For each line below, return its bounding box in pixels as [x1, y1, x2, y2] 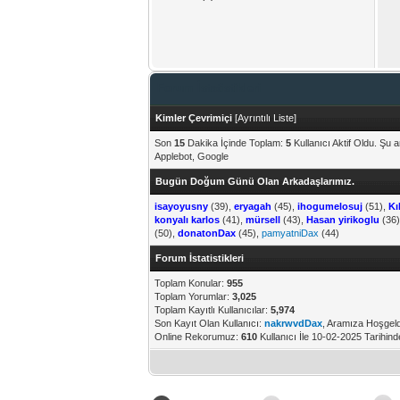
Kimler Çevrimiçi [155, 112, 233, 123]
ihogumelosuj [297, 201, 363, 212]
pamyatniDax [262, 228, 320, 238]
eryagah [234, 201, 272, 212]
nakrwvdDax [264, 318, 323, 329]
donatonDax [178, 228, 237, 238]
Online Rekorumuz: [154, 331, 242, 342]
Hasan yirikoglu [306, 214, 380, 225]
